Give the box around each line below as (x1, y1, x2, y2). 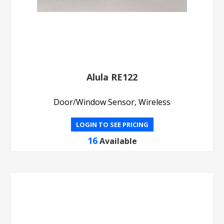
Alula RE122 (86, 71, 137, 83)
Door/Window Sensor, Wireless (53, 96, 170, 107)
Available (99, 135, 137, 146)
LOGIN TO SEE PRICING (75, 120, 148, 129)
